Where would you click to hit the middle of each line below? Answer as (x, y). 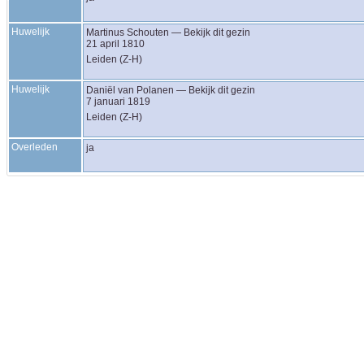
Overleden (35, 147)
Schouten (148, 32)
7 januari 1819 (118, 102)
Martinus (106, 32)
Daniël (102, 90)
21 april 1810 (115, 44)
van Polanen (146, 90)
